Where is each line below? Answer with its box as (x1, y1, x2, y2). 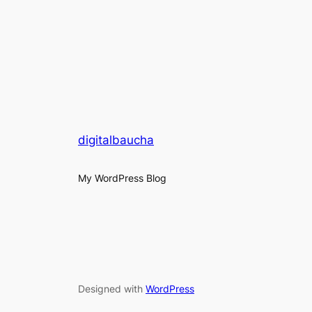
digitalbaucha (78, 133, 154, 148)
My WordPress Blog (78, 172, 166, 185)
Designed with (78, 282, 146, 295)
